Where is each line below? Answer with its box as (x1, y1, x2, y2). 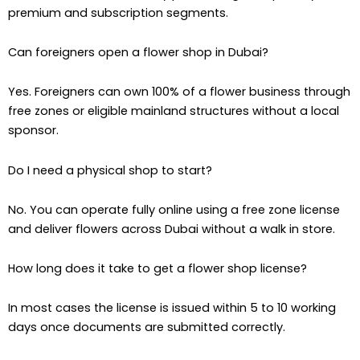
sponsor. (8, 122, 59, 139)
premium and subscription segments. (8, 4, 228, 21)
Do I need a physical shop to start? (8, 162, 212, 178)
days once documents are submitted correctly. (8, 319, 285, 336)
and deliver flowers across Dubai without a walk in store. (8, 220, 335, 237)
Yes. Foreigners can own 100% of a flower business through (8, 84, 350, 100)
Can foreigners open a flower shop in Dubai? (8, 44, 268, 61)
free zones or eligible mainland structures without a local (8, 103, 339, 120)
